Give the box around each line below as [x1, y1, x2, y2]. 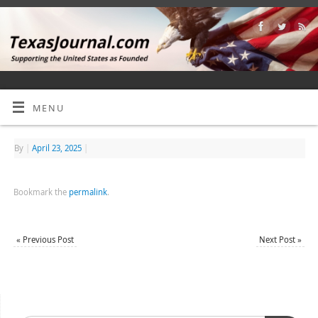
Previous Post [20, 234, 74, 245]
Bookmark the [13, 186, 69, 197]
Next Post [259, 234, 298, 245]
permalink [68, 186, 107, 197]
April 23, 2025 [31, 142, 82, 153]
